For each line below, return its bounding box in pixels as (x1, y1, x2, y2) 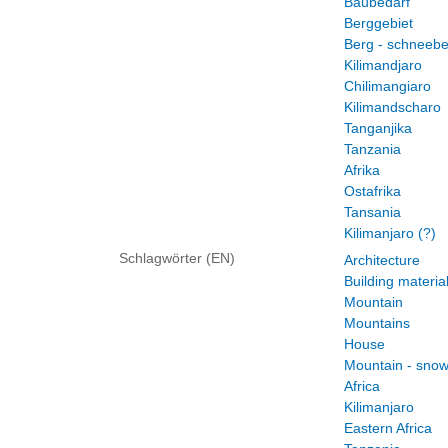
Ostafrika (344, 183, 401, 199)
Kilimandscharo (344, 99, 441, 115)
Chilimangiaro (344, 78, 431, 94)
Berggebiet (344, 15, 413, 31)
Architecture (344, 252, 420, 268)
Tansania (344, 204, 401, 220)
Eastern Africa (344, 420, 432, 436)
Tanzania (344, 141, 401, 157)
